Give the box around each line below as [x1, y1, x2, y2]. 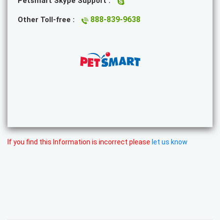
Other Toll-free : [18, 15, 77, 24]
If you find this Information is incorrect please [7, 138, 152, 146]
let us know [152, 138, 188, 146]
